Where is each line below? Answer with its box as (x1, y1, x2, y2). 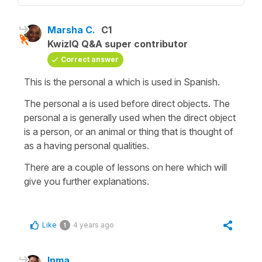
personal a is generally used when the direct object (24, 111, 236, 123)
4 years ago (73, 220, 114, 229)
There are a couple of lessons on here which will (24, 161, 227, 173)
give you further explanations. (24, 175, 149, 187)
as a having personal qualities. (24, 139, 149, 151)
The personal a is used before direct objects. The (24, 97, 230, 109)
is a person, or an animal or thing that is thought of (24, 125, 233, 137)
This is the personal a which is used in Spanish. (24, 75, 220, 88)
